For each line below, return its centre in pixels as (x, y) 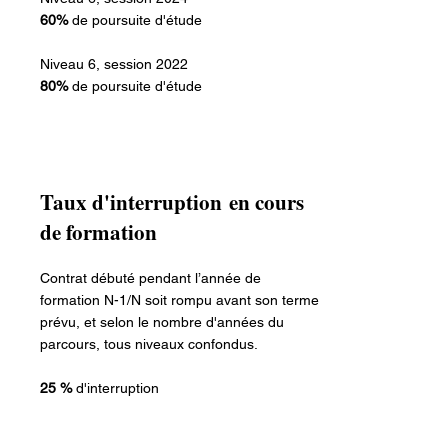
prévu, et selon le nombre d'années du (162, 321)
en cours (263, 201)
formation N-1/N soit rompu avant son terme (179, 299)
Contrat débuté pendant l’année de (150, 277)
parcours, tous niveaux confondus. (151, 343)
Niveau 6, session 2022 (114, 63)
